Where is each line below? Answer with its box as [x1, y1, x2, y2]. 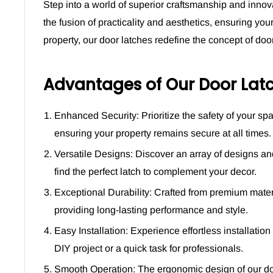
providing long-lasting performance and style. [54, 204, 248, 215]
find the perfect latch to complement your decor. [54, 166, 257, 177]
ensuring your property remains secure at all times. [54, 127, 271, 138]
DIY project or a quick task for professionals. [54, 243, 243, 253]
